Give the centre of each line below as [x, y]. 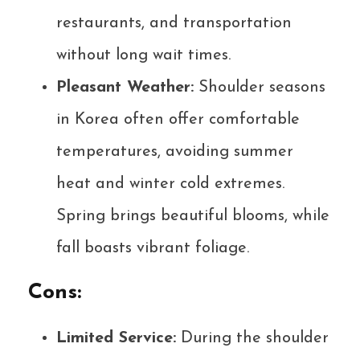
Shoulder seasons [260, 87]
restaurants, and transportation [174, 23]
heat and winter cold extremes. [170, 184]
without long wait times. [143, 55]
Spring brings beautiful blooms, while [193, 216]
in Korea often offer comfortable [178, 119]
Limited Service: [116, 338]
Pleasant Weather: [125, 87]
